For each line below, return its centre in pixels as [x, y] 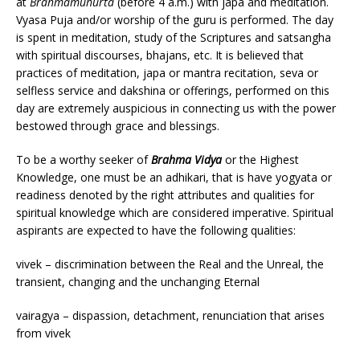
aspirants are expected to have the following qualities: [156, 230]
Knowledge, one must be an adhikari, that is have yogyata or [174, 177]
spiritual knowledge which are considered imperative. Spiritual [175, 212]
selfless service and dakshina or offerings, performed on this [173, 90]
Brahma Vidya [188, 159]
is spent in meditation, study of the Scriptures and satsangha [174, 37]
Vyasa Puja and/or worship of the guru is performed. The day [175, 19]
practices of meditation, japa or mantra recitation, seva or [167, 72]
